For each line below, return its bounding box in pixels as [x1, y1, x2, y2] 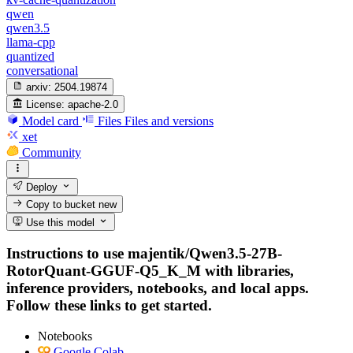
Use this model [23, 216, 95, 229]
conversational [6, 63, 78, 77]
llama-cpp [6, 35, 55, 49]
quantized [6, 49, 54, 63]
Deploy [23, 180, 58, 193]
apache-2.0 [68, 98, 119, 111]
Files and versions [124, 114, 214, 128]
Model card [22, 114, 79, 128]
